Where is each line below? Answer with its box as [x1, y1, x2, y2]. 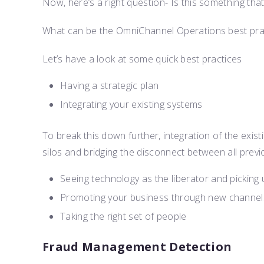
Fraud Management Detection [42, 239, 232, 255]
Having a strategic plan [60, 79, 159, 92]
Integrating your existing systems [60, 98, 203, 111]
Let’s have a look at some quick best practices [42, 52, 242, 65]
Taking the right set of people [60, 210, 187, 223]
